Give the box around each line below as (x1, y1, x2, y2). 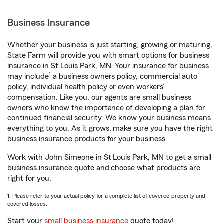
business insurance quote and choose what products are (7, 164, 200, 172)
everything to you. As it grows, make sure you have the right (7, 124, 213, 132)
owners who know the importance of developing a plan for (7, 104, 205, 111)
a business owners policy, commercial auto (51, 72, 197, 80)
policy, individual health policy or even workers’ (7, 83, 164, 91)
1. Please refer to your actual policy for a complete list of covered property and (7, 193, 205, 199)
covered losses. (7, 201, 47, 207)
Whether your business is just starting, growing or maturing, (7, 41, 212, 49)
